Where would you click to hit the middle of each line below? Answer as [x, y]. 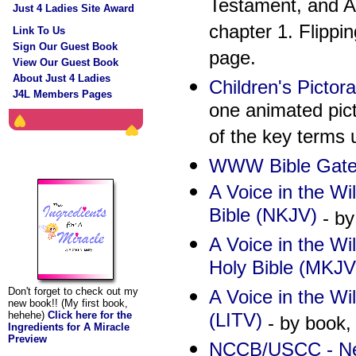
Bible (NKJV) [263, 217]
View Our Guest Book [66, 62]
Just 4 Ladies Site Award [74, 8]
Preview [27, 339]
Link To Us [39, 31]
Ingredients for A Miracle [69, 327]
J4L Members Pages [62, 94]
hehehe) [28, 315]
